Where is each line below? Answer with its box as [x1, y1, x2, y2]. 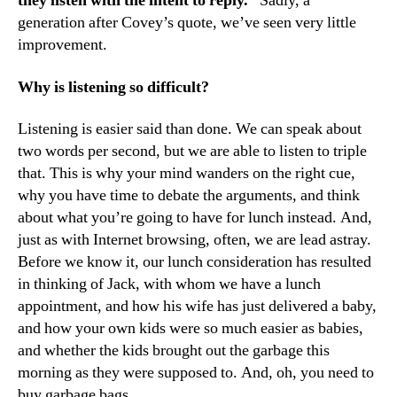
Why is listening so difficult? [18, 76, 209, 97]
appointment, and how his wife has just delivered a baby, [18, 296, 377, 316]
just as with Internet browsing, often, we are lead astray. [18, 230, 371, 250]
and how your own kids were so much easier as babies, [18, 318, 363, 339]
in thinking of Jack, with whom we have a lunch [18, 274, 321, 294]
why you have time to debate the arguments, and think [18, 185, 360, 206]
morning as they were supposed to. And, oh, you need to [18, 362, 374, 383]
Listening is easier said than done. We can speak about [18, 119, 362, 139]
